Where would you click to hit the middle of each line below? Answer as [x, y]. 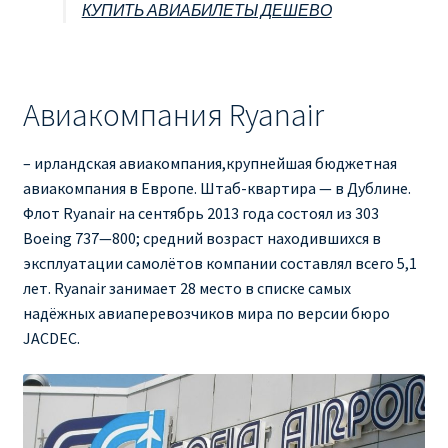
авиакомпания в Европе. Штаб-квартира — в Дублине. [216, 188]
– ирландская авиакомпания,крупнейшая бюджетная [209, 163]
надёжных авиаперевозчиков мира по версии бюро [206, 313]
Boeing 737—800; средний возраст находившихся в [201, 238]
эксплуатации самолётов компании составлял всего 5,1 [219, 263]
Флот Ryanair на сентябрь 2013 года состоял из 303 [200, 213]
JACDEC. [51, 338]
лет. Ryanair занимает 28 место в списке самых [186, 288]
